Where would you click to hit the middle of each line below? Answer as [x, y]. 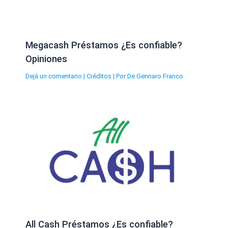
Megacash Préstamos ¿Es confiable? [104, 45]
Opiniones [46, 59]
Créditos [99, 76]
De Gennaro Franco [155, 76]
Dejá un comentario [53, 76]
